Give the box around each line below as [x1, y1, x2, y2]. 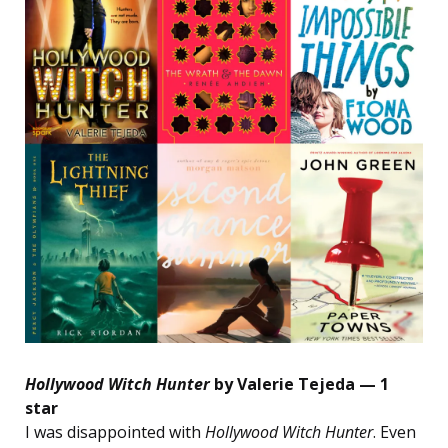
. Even [373, 420, 416, 443]
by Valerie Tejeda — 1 [210, 372, 389, 395]
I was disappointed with [25, 420, 205, 443]
